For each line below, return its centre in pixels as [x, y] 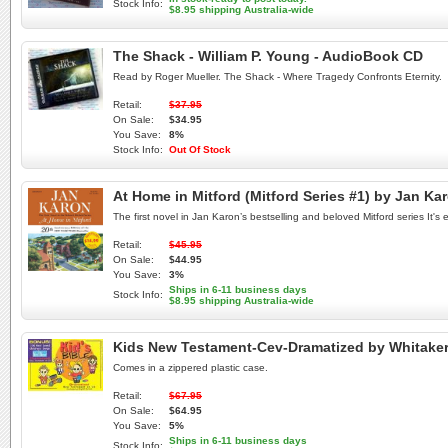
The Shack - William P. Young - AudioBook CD [268, 56]
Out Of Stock [200, 149]
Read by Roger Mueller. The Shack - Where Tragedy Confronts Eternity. [277, 76]
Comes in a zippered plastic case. [190, 367]
